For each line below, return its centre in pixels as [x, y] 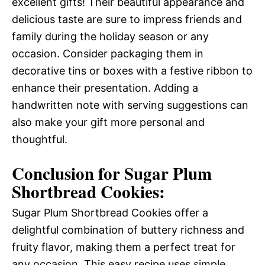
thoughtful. [40, 139]
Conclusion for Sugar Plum [112, 173]
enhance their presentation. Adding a [105, 88]
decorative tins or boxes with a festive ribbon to [132, 70]
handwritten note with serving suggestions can [130, 105]
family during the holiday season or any [110, 36]
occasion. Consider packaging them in [108, 53]
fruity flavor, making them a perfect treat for [124, 247]
